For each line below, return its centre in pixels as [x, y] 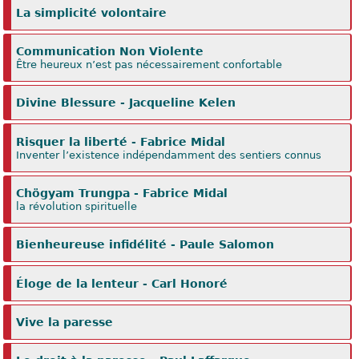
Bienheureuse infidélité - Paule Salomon [145, 245]
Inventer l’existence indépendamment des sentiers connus [169, 155]
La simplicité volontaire [92, 12]
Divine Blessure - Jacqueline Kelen [126, 103]
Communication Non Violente [110, 51]
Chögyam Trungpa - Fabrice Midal [122, 193]
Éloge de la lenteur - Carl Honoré [122, 283]
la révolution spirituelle [77, 206]
